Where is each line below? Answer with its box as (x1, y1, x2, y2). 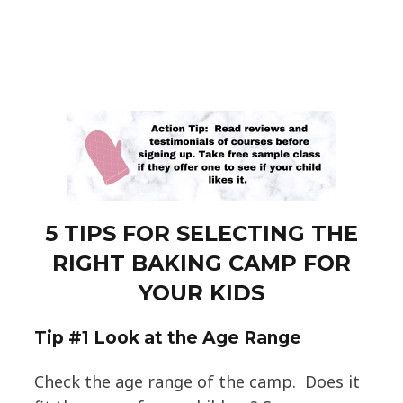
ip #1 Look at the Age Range (46, 327, 301, 348)
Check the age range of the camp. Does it (33, 370, 360, 392)
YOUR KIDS (139, 279, 264, 306)
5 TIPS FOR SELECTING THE (45, 219, 358, 246)
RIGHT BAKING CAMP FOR (52, 249, 351, 276)
